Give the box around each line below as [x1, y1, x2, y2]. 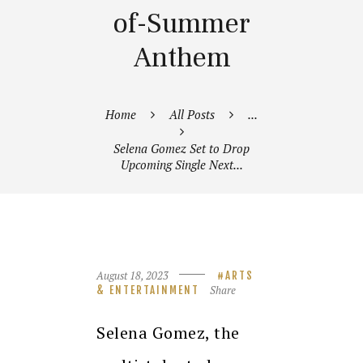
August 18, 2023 [96, 267, 169, 283]
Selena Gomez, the [96, 322, 240, 344]
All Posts [169, 105, 215, 122]
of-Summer [113, 5, 250, 42]
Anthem [132, 39, 231, 76]
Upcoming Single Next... [120, 156, 243, 173]
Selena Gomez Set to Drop [113, 139, 250, 156]
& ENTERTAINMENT [96, 283, 199, 297]
